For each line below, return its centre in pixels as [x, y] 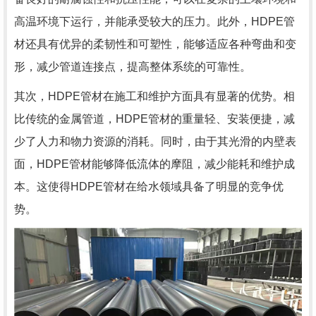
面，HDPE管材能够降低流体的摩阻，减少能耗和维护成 [154, 164]
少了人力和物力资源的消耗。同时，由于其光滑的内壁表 [155, 141]
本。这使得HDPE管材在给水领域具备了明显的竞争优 [149, 187]
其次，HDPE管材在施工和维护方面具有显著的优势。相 [154, 96]
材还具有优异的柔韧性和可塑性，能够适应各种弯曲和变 [155, 44]
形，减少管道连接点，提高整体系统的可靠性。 [133, 67]
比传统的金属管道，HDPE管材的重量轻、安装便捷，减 [154, 119]
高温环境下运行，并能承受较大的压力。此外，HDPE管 [154, 22]
